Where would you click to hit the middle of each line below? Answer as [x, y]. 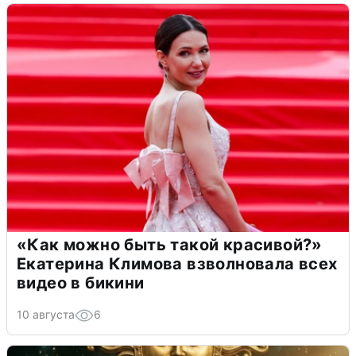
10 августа [46, 315]
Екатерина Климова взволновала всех [177, 264]
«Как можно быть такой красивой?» [170, 245]
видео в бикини [81, 283]
